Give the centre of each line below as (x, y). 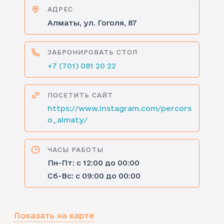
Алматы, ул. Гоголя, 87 (92, 22)
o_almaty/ (67, 120)
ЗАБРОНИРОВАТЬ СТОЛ (92, 52)
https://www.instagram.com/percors (119, 108)
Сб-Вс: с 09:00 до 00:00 (94, 176)
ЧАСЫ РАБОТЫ (75, 149)
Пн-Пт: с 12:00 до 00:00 (93, 163)
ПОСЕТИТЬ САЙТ (80, 95)
